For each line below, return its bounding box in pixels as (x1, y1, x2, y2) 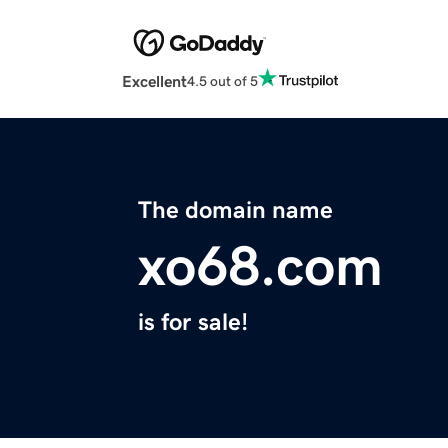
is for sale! (138, 310, 248, 335)
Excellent (122, 73, 187, 90)
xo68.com (138, 238, 383, 295)
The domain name (138, 198, 333, 223)
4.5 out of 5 (187, 73, 258, 88)
